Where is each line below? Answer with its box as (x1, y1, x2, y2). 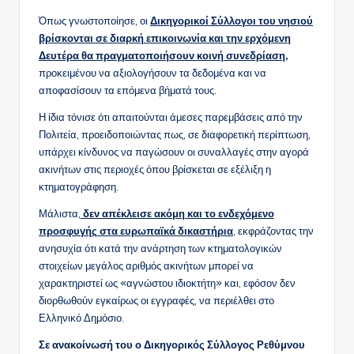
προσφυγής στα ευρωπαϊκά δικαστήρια (39, 224, 233, 238)
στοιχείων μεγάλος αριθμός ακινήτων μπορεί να (39, 259, 254, 273)
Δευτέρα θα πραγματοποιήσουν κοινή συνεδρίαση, (39, 49, 288, 62)
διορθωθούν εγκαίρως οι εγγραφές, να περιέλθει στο (39, 294, 274, 307)
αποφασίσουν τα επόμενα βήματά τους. (39, 84, 217, 97)
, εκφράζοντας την (233, 224, 314, 238)
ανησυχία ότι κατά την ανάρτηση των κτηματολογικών (39, 242, 282, 255)
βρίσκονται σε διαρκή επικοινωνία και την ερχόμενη (39, 32, 291, 45)
